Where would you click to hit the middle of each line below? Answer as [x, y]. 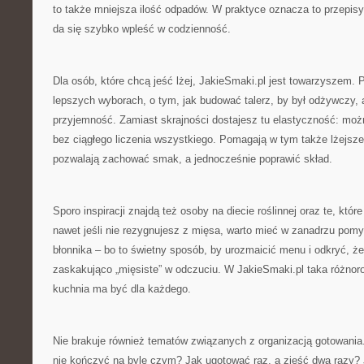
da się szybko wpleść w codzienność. [142, 29]
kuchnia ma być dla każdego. [122, 289]
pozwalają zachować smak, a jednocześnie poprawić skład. [193, 159]
